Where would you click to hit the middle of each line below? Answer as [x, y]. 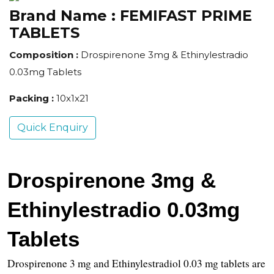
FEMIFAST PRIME [186, 16]
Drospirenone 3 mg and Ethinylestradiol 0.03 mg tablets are [136, 264]
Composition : [45, 55]
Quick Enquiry [53, 128]
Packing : [33, 98]
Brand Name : [65, 16]
